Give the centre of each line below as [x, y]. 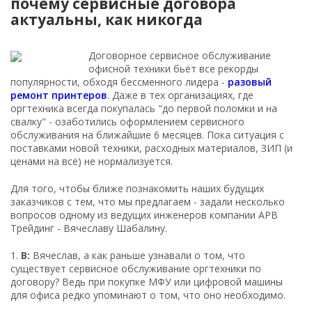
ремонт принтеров [59, 95]
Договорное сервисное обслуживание [180, 55]
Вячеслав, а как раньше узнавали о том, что [138, 255]
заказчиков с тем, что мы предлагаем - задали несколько [148, 201]
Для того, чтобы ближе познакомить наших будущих [137, 188]
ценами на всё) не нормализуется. [93, 161]
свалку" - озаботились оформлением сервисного [127, 121]
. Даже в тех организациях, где [180, 95]
